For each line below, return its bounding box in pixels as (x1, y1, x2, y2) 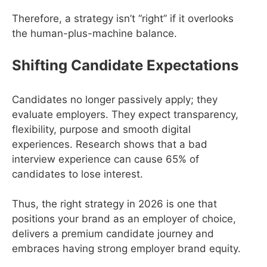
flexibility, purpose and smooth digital (12, 123, 191, 135)
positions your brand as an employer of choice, (12, 213, 236, 225)
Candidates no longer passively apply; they (12, 93, 218, 105)
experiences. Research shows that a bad (12, 138, 207, 150)
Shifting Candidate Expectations (12, 56, 238, 74)
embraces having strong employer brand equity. (12, 243, 241, 255)
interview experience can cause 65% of (12, 153, 199, 165)
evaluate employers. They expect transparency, (12, 108, 238, 120)
